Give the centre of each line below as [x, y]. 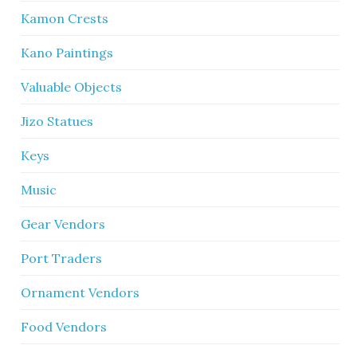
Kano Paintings [67, 53]
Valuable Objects [72, 87]
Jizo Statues [57, 121]
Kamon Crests [65, 18]
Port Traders [62, 258]
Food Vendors [64, 327]
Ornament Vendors [80, 292]
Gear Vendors [63, 224]
